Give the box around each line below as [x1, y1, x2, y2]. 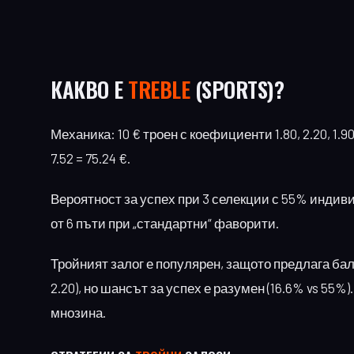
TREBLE [128, 73, 190, 105]
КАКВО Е [51, 73, 128, 105]
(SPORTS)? [190, 73, 284, 105]
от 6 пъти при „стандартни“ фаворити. [51, 215, 279, 231]
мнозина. [51, 304, 106, 320]
